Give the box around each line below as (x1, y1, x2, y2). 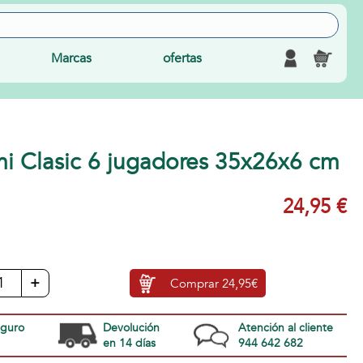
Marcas (50, 49, 92, 67)
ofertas (163, 49, 203, 67)
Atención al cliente (237, 320, 333, 335)
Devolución (102, 320, 160, 335)
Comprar (170, 275, 223, 292)
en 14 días (102, 335, 156, 351)
